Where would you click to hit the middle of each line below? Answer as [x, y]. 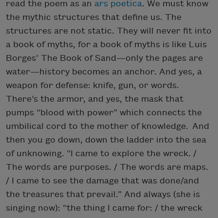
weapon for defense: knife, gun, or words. [92, 85]
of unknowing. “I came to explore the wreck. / [101, 153]
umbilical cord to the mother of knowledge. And [108, 126]
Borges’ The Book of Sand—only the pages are [104, 58]
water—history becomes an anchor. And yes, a [104, 72]
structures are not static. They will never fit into [109, 31]
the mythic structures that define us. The [94, 17]
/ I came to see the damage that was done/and [102, 181]
